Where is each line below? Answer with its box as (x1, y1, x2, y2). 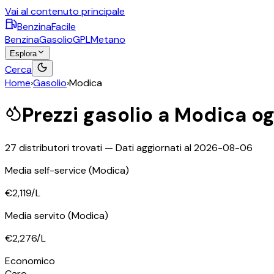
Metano (91, 33, 125, 46)
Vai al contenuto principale (5, 5, 125, 18)
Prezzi (22, 102, 83, 128)
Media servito (5, 209, 68, 222)
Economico (5, 254, 55, 267)
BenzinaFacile (17, 20, 76, 33)
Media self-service (5, 163, 89, 177)
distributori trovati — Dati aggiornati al (17, 141, 194, 154)
